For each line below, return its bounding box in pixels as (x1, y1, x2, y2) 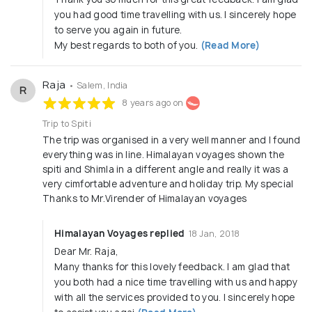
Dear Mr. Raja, (54, 245, 119, 258)
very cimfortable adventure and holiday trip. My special (42, 178, 294, 191)
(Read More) (200, 39, 260, 52)
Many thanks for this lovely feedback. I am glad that (54, 260, 290, 274)
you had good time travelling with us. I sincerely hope (54, 8, 297, 22)
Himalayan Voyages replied (54, 227, 185, 240)
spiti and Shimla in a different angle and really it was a (42, 163, 289, 176)
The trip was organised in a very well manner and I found (42, 134, 301, 147)
